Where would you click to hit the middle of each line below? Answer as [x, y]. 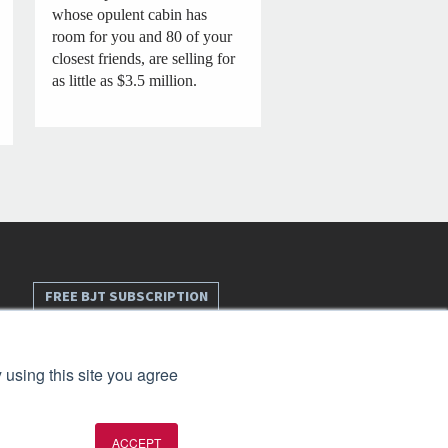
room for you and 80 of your [142, 36]
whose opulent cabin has [130, 14]
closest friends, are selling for [144, 58]
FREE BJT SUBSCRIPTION [126, 297]
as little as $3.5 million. [125, 80]
